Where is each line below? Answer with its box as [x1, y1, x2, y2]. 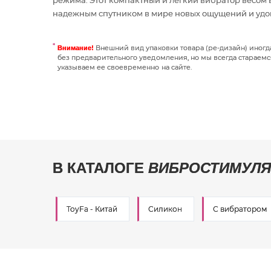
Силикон [148, 204, 182, 214]
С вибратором [213, 204, 267, 214]
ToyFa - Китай [67, 204, 117, 214]
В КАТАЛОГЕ [53, 160, 148, 176]
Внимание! [57, 44, 94, 51]
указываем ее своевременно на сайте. [57, 63, 192, 71]
